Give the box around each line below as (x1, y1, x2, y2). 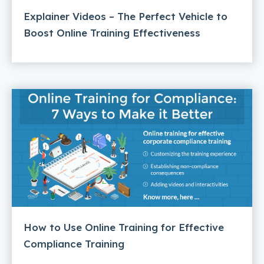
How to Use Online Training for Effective (24, 220, 224, 233)
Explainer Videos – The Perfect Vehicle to (24, 10, 227, 23)
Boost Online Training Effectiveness (24, 27, 200, 39)
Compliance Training (24, 237, 124, 250)
